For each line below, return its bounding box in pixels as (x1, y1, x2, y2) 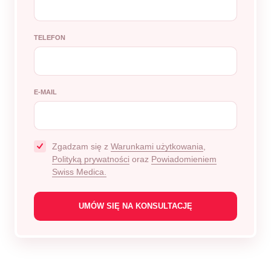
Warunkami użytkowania (111, 141, 203, 151)
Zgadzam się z (52, 141, 111, 151)
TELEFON (34, 34, 65, 41)
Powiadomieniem (151, 154, 217, 164)
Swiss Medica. (52, 166, 106, 177)
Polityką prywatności (52, 154, 129, 164)
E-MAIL (34, 88, 57, 96)
